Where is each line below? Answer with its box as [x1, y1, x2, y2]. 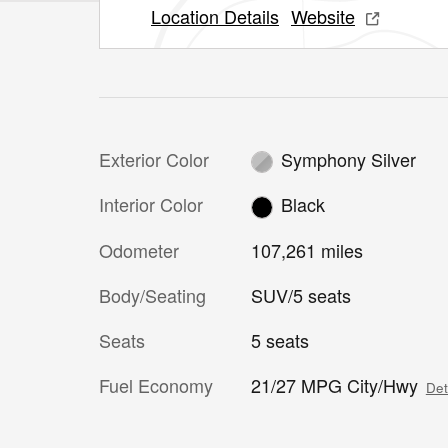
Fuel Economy [99, 371, 213, 398]
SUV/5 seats [250, 281, 351, 308]
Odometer [99, 236, 179, 263]
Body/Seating [99, 281, 206, 308]
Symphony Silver [281, 145, 417, 172]
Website [291, 2, 355, 29]
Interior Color [99, 191, 203, 218]
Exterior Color [99, 145, 209, 172]
